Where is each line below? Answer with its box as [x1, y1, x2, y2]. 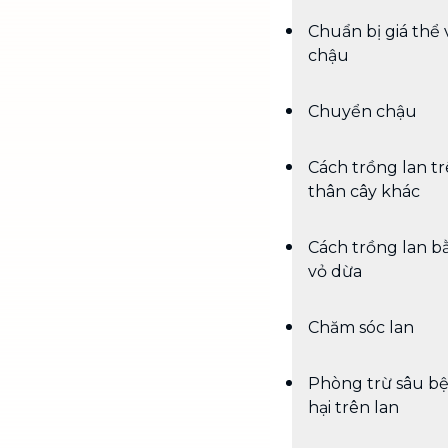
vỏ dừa [308, 262, 362, 281]
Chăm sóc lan [308, 318, 414, 337]
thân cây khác [308, 182, 420, 201]
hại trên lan [308, 398, 399, 417]
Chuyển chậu [308, 102, 417, 121]
